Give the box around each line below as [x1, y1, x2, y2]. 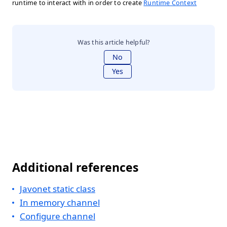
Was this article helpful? [77, 38, 150, 47]
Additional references [12, 159, 138, 175]
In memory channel [20, 197, 100, 208]
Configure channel [20, 210, 95, 222]
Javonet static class [20, 183, 95, 195]
